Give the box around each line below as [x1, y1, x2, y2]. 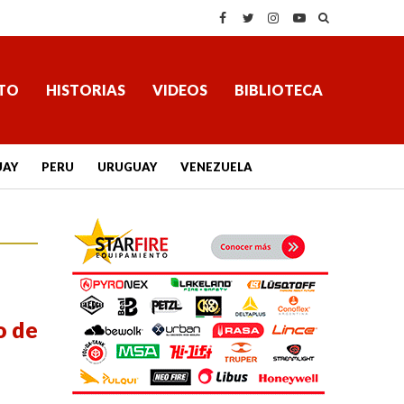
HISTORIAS [45, 81, 125, 98]
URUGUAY [96, 160, 157, 174]
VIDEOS [151, 81, 207, 98]
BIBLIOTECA [234, 81, 323, 98]
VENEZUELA [179, 160, 252, 174]
